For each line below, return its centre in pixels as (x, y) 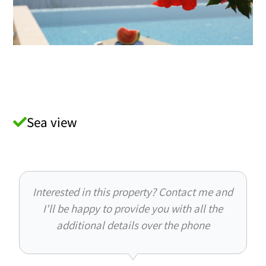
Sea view (52, 123)
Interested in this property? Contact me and (133, 191)
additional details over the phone (133, 225)
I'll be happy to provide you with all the (133, 208)
